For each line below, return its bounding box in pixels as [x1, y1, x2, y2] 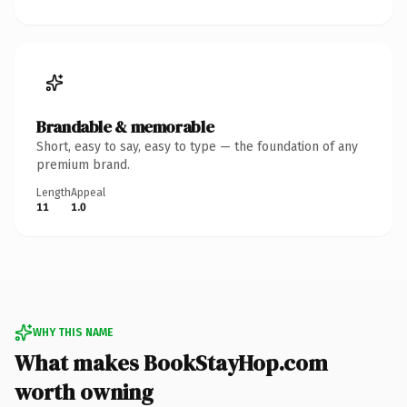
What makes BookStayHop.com [15, 347, 328, 378]
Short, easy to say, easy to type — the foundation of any [36, 138, 358, 154]
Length [36, 185, 71, 199]
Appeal [71, 185, 105, 199]
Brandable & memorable [36, 114, 214, 138]
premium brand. [36, 156, 130, 173]
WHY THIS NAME [33, 325, 113, 339]
